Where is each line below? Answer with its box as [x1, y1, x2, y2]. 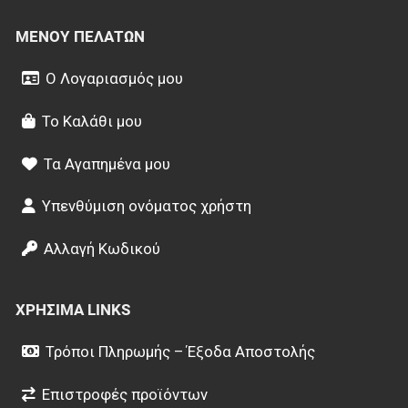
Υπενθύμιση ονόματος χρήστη [41, 197, 251, 216]
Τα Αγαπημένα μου [43, 154, 170, 173]
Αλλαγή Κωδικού [43, 240, 160, 259]
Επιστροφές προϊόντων [41, 384, 208, 403]
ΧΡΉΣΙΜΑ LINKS [15, 301, 130, 320]
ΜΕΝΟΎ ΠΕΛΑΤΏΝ [15, 26, 145, 46]
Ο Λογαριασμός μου [45, 68, 183, 87]
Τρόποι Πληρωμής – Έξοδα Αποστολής [45, 342, 315, 362]
